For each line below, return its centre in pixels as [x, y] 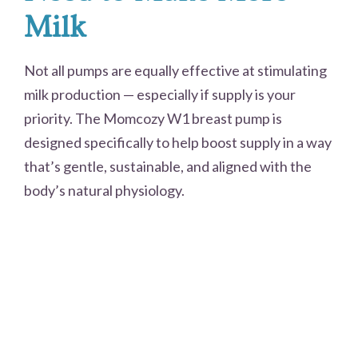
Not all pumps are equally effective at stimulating [175, 71]
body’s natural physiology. [104, 191]
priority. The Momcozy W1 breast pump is [153, 119]
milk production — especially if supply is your [160, 95]
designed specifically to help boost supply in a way [178, 143]
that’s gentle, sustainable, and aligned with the [168, 167]
